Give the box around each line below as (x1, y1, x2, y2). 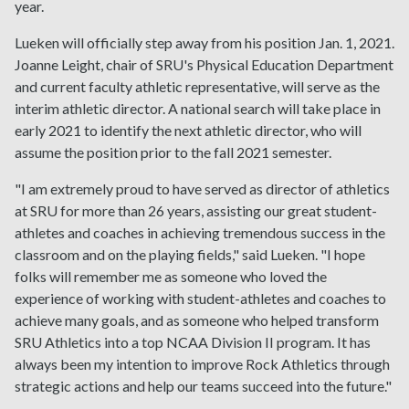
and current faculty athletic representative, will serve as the (15, 78, 380, 96)
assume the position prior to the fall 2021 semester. (15, 143, 331, 162)
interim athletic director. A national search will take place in (15, 100, 381, 118)
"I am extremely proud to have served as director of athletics (15, 180, 390, 198)
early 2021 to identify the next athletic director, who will (15, 121, 362, 140)
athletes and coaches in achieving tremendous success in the (15, 224, 385, 242)
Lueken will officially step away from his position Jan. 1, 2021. (15, 34, 394, 52)
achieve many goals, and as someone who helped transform (15, 311, 379, 330)
